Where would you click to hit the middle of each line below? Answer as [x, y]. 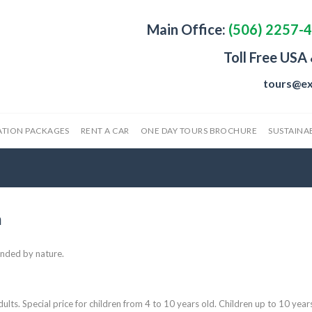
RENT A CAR [105, 131]
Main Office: [186, 29]
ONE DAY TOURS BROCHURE [199, 131]
